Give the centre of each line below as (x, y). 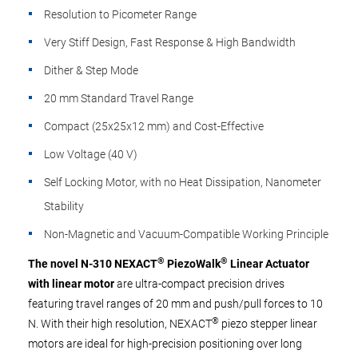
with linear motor (72, 284)
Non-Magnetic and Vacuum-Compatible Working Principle (186, 234)
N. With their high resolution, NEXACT (120, 324)
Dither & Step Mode (91, 70)
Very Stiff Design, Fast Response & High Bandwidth (170, 42)
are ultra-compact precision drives (201, 284)
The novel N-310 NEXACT (93, 264)
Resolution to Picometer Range (120, 14)
